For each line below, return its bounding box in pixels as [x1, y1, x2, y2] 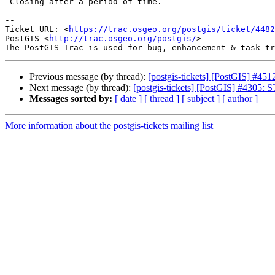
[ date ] [115, 93, 142, 104]
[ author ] [222, 93, 258, 104]
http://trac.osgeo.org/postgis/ [49, 34, 196, 44]
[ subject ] [182, 93, 220, 104]
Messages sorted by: [29, 93, 112, 104]
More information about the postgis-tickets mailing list [5, 120, 213, 131]
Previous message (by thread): [29, 71, 148, 82]
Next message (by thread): [29, 82, 133, 93]
